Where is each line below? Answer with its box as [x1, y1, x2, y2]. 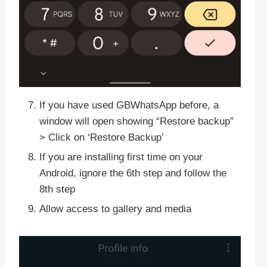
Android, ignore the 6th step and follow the [39, 167, 226, 179]
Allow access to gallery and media [39, 203, 191, 215]
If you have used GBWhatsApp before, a [39, 100, 219, 111]
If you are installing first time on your [39, 151, 203, 163]
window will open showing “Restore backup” [39, 116, 234, 128]
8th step [39, 184, 75, 195]
